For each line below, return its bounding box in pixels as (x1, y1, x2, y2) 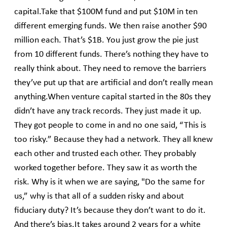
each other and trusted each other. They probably (14, 149, 196, 159)
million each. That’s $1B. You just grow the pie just (14, 36, 199, 45)
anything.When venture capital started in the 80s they (14, 93, 211, 102)
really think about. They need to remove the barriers (14, 64, 206, 73)
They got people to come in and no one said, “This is (14, 121, 206, 130)
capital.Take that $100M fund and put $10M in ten (14, 8, 198, 17)
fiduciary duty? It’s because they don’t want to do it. (14, 206, 206, 215)
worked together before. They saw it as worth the (14, 164, 197, 173)
